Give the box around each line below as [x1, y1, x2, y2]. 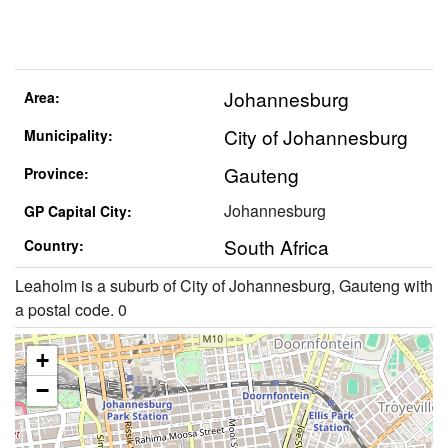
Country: [23, 235, 84, 256]
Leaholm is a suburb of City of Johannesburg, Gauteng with [15, 273, 433, 297]
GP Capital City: [23, 201, 132, 222]
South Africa [224, 233, 329, 261]
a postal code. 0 [15, 297, 127, 321]
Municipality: [23, 125, 113, 146]
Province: [23, 163, 89, 184]
